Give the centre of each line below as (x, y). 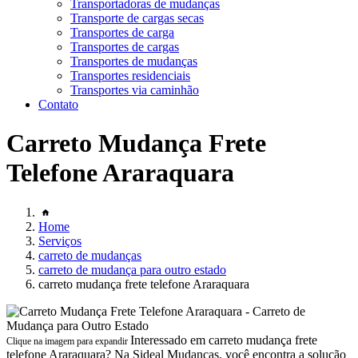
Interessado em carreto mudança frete (224, 340)
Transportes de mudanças (134, 61)
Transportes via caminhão (135, 90)
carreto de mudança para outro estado (132, 269)
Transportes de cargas (125, 47)
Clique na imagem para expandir (68, 341)
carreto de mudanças (90, 255)
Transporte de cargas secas (137, 18)
